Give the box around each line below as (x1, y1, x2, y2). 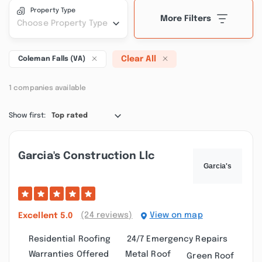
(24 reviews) (81, 211, 133, 219)
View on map (149, 211, 203, 219)
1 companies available (9, 85, 87, 92)
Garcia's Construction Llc (18, 151, 155, 161)
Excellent (18, 211, 60, 220)
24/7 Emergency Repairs (126, 235, 228, 243)
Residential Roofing (28, 235, 111, 243)
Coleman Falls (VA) (18, 56, 85, 63)
